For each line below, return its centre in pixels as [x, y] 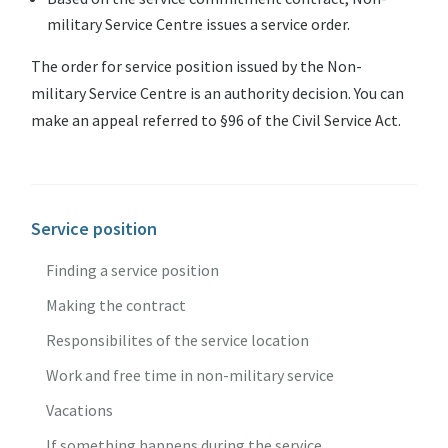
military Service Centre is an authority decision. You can [218, 93]
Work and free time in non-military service [190, 375]
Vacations [80, 410]
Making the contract [116, 305]
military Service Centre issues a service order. [199, 24]
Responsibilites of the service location [178, 340]
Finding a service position [133, 270]
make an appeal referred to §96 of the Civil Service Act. [216, 120]
